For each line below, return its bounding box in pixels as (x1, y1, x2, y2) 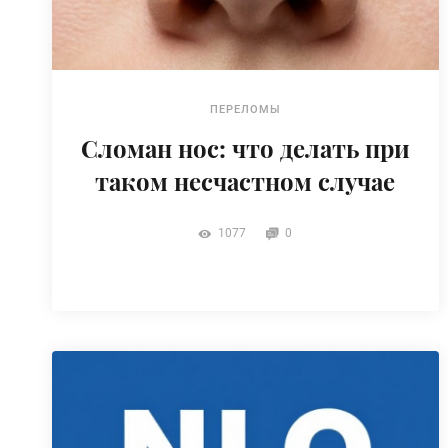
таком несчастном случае (95, 164, 396, 197)
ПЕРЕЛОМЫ (209, 102, 281, 116)
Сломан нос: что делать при (80, 131, 410, 164)
